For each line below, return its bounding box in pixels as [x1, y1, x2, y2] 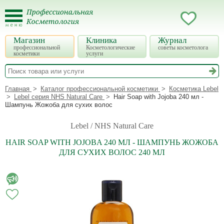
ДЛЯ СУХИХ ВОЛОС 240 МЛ [59, 148, 165, 156]
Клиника [85, 35, 117, 45]
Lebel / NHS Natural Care [70, 121, 153, 130]
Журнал [158, 35, 187, 45]
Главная [5, 85, 29, 92]
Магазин [13, 35, 45, 45]
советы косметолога [158, 44, 208, 51]
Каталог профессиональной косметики [40, 85, 158, 92]
